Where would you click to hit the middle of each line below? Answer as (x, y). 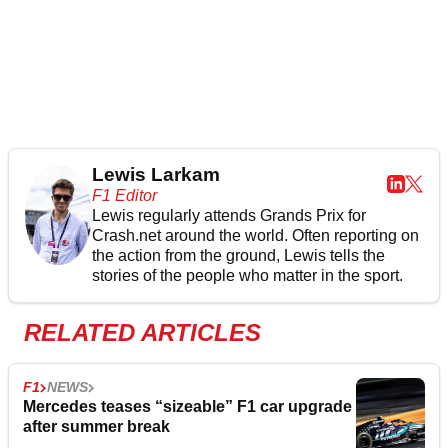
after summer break (96, 427)
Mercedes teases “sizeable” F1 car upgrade (187, 407)
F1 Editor (124, 196)
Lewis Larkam (155, 175)
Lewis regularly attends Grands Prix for (228, 216)
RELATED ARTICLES (142, 333)
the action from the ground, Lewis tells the (238, 256)
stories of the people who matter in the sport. (247, 276)
